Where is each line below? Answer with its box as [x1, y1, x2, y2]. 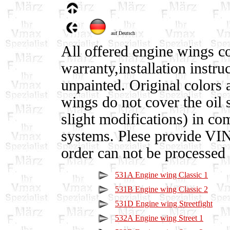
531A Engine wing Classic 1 [115, 170, 208, 179]
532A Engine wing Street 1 [115, 214, 203, 222]
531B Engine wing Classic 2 [115, 185, 208, 194]
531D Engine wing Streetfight [115, 199, 213, 208]
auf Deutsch [108, 30, 135, 36]
